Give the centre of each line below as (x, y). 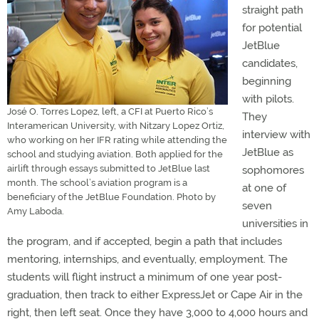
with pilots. (268, 99)
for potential (272, 28)
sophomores (273, 170)
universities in (275, 224)
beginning (267, 81)
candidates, (270, 63)
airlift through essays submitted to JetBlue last (109, 168)
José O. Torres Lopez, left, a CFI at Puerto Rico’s (110, 111)
